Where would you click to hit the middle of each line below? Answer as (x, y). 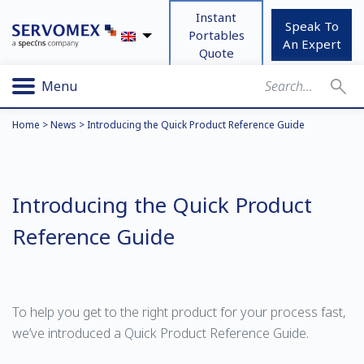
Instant (217, 17)
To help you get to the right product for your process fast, (179, 312)
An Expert (312, 44)
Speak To (312, 26)
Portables (216, 35)
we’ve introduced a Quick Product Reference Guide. (162, 333)
